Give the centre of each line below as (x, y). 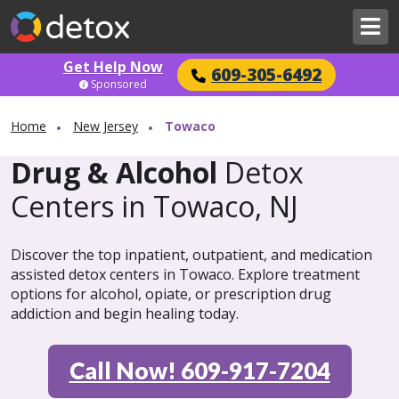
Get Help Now (113, 66)
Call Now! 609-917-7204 (199, 370)
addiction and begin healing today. (125, 313)
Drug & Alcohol (114, 172)
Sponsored (119, 84)
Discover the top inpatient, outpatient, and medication (191, 255)
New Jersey (106, 126)
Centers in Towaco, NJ (155, 206)
